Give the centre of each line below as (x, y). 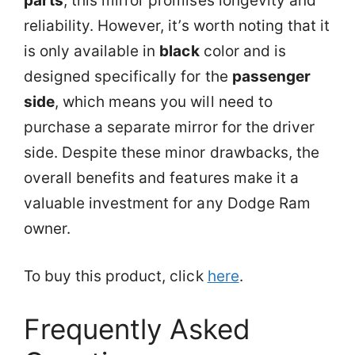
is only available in (92, 51)
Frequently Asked (137, 328)
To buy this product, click (116, 277)
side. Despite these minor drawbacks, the (172, 152)
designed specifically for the (128, 76)
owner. (48, 228)
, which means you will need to (164, 101)
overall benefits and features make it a (161, 177)
